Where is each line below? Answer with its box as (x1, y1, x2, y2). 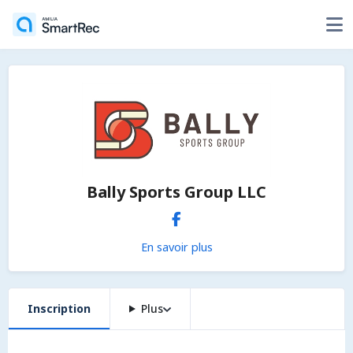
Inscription (28, 301, 91, 316)
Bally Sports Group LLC (87, 181, 266, 203)
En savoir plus (140, 239, 213, 255)
